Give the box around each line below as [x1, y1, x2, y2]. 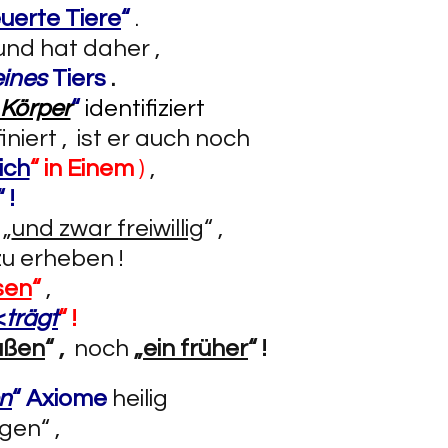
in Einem [43, 156, 139, 181]
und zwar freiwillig [11, 216, 204, 241]
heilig [112, 386, 168, 411]
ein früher [143, 336, 248, 361]
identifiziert [84, 96, 205, 121]
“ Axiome [12, 386, 107, 411]
